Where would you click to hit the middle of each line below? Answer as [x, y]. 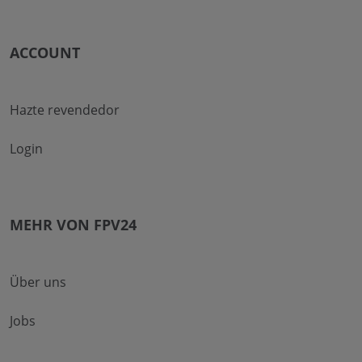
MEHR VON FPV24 [73, 225]
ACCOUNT [45, 53]
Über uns [38, 282]
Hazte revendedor [65, 110]
